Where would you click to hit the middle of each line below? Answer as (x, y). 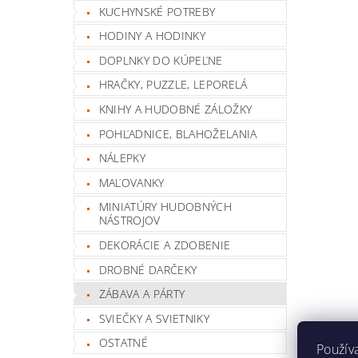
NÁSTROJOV (129, 221)
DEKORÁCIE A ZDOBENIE (165, 245)
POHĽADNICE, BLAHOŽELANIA (178, 133)
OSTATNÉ (123, 343)
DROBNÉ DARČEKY (148, 269)
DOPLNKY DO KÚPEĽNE (161, 60)
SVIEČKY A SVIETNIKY (154, 318)
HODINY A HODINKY (152, 36)
